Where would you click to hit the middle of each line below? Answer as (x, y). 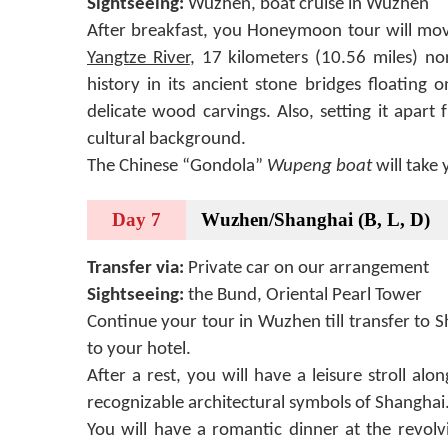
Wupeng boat (319, 166)
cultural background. (166, 139)
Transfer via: (135, 268)
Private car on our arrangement (306, 268)
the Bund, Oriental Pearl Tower (303, 295)
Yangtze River (138, 58)
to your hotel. (139, 349)
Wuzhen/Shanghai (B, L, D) (315, 219)
